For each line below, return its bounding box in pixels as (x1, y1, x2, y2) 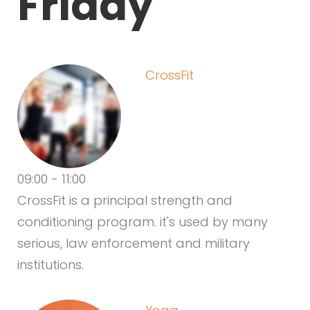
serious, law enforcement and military (17, 235, 250, 252)
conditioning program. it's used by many (17, 213, 268, 230)
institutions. (17, 256, 84, 273)
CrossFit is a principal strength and (17, 192, 232, 209)
